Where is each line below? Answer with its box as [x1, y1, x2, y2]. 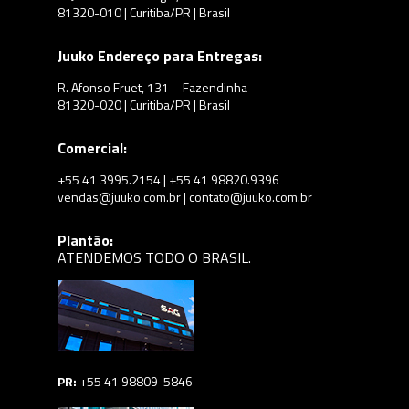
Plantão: [58, 228, 113, 251]
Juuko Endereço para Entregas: [58, 44, 262, 67]
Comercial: [58, 136, 127, 159]
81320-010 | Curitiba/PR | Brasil [58, 2, 230, 22]
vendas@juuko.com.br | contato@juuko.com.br [58, 186, 312, 206]
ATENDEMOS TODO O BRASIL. [58, 246, 251, 268]
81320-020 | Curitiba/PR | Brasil [58, 94, 230, 114]
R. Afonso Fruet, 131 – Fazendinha [58, 77, 247, 97]
